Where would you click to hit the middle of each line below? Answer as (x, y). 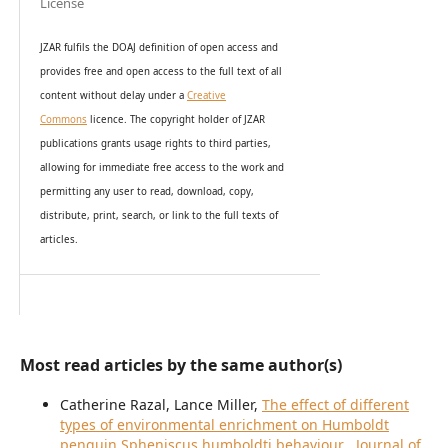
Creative (206, 95)
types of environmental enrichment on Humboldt (224, 425)
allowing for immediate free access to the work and (161, 167)
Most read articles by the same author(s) (180, 365)
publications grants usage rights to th (129, 143)
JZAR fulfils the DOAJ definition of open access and (158, 47)
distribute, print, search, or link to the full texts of (158, 215)
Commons (63, 119)
